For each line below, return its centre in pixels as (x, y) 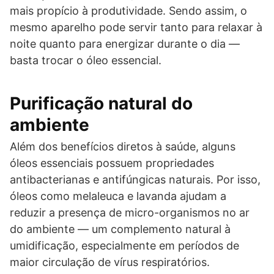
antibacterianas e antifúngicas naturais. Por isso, (135, 180)
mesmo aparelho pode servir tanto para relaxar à (136, 27)
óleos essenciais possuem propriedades (112, 163)
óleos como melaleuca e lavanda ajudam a (118, 196)
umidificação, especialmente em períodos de (124, 246)
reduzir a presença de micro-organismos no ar (130, 213)
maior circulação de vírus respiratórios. (110, 262)
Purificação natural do (101, 103)
